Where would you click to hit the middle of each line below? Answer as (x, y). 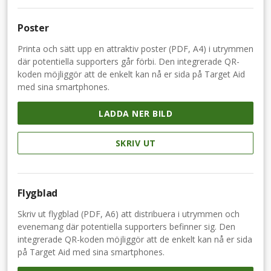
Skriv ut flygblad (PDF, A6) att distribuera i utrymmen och (129, 214)
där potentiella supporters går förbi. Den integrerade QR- (129, 61)
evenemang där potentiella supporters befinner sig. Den (126, 227)
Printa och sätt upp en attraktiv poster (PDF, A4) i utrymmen (135, 48)
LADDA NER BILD (135, 113)
